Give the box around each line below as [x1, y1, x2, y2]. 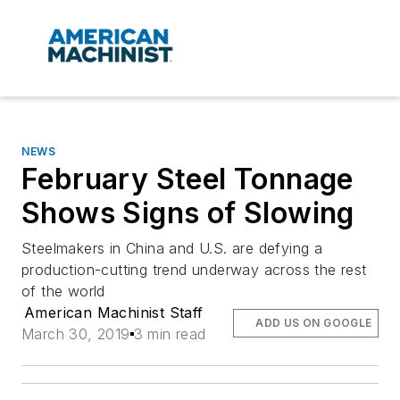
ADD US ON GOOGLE [255, 316, 372, 330]
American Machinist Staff [24, 304, 204, 322]
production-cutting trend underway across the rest [21, 261, 367, 279]
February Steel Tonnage [21, 162, 354, 197]
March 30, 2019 [21, 325, 130, 344]
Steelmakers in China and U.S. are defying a [21, 239, 323, 258]
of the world [21, 282, 105, 301]
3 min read [133, 325, 206, 344]
